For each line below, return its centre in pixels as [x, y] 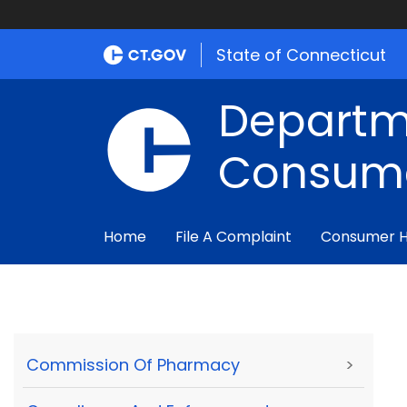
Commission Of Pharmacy [133, 365]
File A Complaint [233, 237]
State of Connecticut [301, 55]
